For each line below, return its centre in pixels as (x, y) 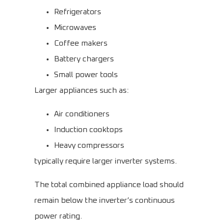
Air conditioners (82, 114)
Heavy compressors (89, 146)
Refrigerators (78, 12)
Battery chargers (84, 59)
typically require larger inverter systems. (106, 161)
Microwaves (75, 28)
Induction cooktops (88, 130)
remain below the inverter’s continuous (105, 201)
